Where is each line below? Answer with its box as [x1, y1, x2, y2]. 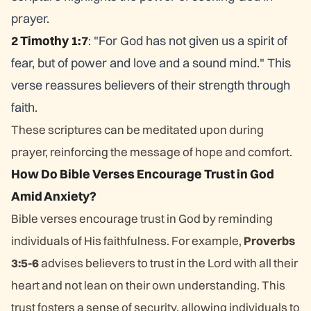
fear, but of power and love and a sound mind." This [11, 55, 291, 71]
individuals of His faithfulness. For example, [11, 233, 244, 248]
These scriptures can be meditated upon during [11, 122, 264, 137]
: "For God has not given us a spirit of [88, 33, 287, 49]
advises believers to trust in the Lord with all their [39, 255, 298, 270]
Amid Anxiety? [11, 188, 96, 204]
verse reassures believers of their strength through [11, 77, 290, 93]
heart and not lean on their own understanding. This [11, 278, 285, 292]
